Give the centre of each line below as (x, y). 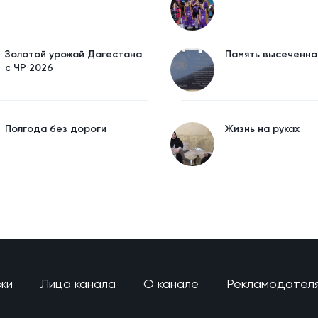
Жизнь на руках (262, 129)
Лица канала (78, 283)
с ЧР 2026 (29, 68)
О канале (171, 283)
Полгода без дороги (55, 129)
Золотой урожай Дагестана (73, 54)
